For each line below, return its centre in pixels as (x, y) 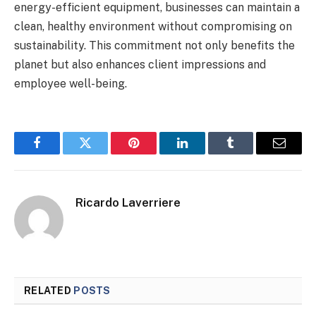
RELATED (49, 290)
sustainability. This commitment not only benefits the (154, 45)
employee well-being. (71, 83)
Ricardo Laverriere (128, 202)
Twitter (103, 153)
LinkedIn (204, 153)
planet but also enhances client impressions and (140, 64)
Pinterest (155, 153)
